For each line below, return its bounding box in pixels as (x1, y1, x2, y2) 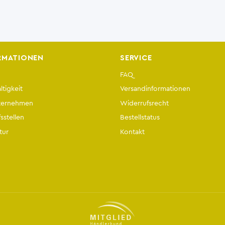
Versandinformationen (120, 85, 190, 93)
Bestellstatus (120, 114, 160, 122)
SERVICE (120, 54, 152, 62)
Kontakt (120, 128, 145, 136)
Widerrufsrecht (120, 99, 169, 107)
